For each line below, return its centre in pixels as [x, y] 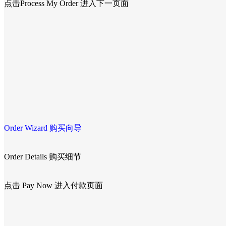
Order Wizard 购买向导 [43, 128]
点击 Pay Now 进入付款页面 [53, 185]
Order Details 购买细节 [43, 156]
